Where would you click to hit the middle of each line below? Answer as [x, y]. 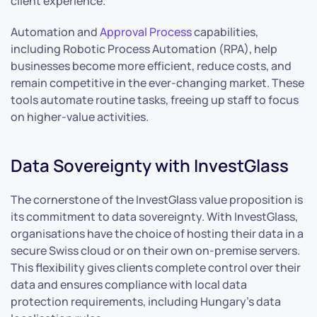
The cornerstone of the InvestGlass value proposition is [157, 199]
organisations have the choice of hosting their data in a [157, 233]
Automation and [55, 31]
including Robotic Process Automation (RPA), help [144, 48]
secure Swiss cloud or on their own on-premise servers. [155, 250]
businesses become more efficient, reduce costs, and [151, 65]
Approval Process [146, 31]
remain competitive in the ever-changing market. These [157, 82]
